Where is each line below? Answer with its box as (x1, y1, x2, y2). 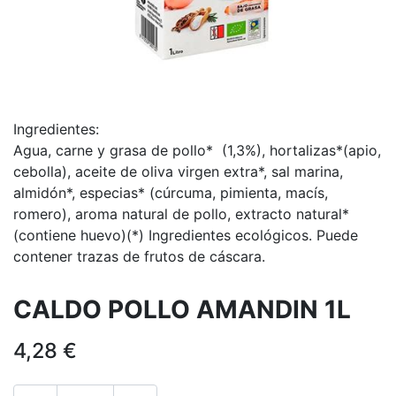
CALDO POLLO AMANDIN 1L (13, 294, 351, 324)
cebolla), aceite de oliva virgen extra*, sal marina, (13, 163, 343, 180)
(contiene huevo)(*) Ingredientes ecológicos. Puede (13, 226, 358, 244)
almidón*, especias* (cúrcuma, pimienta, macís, (13, 184, 328, 202)
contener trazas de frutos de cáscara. (13, 247, 265, 265)
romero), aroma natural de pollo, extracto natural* (13, 205, 349, 223)
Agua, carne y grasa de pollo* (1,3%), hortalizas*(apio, (13, 141, 381, 159)
